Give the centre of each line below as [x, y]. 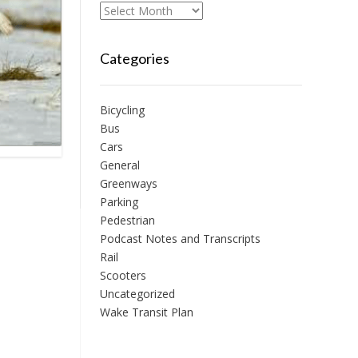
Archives [122, 10]
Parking [119, 202]
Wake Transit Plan [147, 312]
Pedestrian [128, 220]
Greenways [129, 183]
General [120, 165]
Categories [135, 58]
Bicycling [123, 110]
